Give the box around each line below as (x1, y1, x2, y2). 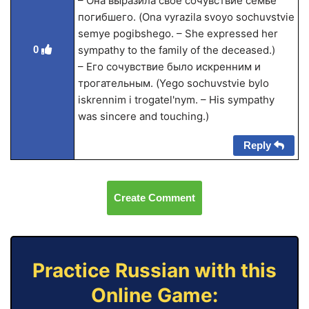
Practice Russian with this (32, 259, 277, 282)
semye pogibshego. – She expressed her (77, 27, 278, 40)
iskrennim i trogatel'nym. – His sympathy (77, 93, 275, 106)
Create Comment (114, 192, 195, 203)
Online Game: (91, 283, 218, 307)
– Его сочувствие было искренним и (77, 60, 261, 73)
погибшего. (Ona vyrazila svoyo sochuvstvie (77, 10, 295, 23)
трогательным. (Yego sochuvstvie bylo (77, 77, 269, 90)
